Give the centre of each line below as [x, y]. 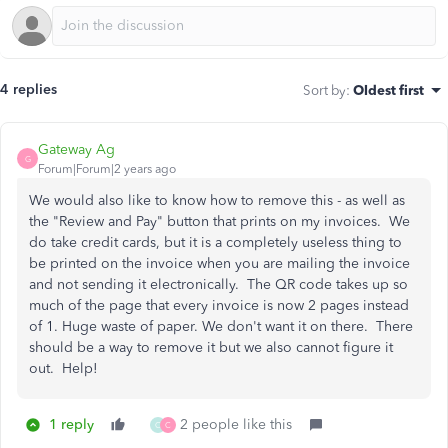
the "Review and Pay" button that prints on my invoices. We [219, 221]
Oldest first [388, 90]
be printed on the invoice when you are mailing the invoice [219, 263]
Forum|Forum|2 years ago [107, 169]
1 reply [71, 424]
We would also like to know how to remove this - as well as [217, 200]
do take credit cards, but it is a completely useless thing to [215, 242]
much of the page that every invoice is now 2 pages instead [219, 305]
